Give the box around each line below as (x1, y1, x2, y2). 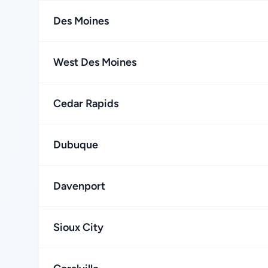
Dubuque (53, 138, 98, 151)
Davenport (53, 179, 105, 193)
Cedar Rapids (53, 97, 118, 110)
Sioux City (53, 221, 103, 234)
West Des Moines (53, 56, 136, 69)
